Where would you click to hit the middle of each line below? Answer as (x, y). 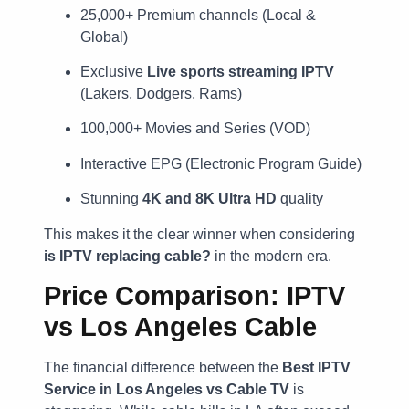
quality (300, 199)
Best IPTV (316, 367)
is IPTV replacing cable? (127, 256)
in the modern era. (271, 256)
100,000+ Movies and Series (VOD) (195, 129)
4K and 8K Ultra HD (210, 199)
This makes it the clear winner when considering (199, 234)
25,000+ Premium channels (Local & (198, 15)
